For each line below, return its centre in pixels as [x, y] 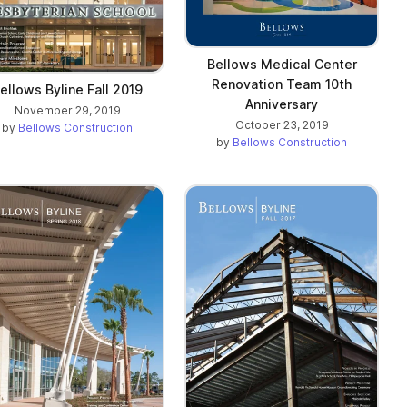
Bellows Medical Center [282, 64]
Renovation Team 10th [282, 84]
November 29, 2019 [67, 111]
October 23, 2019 [282, 124]
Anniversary [282, 104]
